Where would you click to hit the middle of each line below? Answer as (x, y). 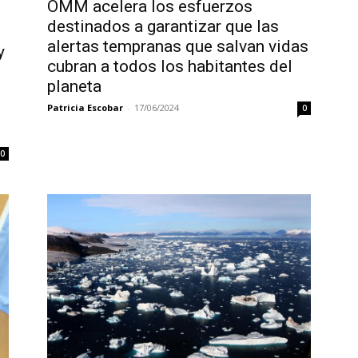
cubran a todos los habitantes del (169, 67)
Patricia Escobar (85, 108)
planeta (74, 87)
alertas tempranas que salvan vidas (177, 47)
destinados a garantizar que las (163, 27)
